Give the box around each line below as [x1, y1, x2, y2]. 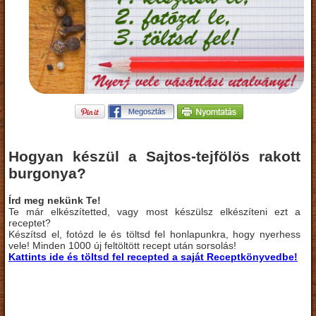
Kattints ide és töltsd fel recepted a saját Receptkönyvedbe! [8, 250, 298, 262]
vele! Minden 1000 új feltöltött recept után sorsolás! [8, 239, 236, 251]
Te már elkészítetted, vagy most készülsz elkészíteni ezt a [8, 205, 300, 217]
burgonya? [8, 165, 86, 182]
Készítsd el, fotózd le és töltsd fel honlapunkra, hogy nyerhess [8, 228, 300, 240]
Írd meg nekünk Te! [8, 194, 101, 206]
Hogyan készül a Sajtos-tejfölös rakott [8, 148, 300, 165]
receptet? [8, 217, 51, 229]
